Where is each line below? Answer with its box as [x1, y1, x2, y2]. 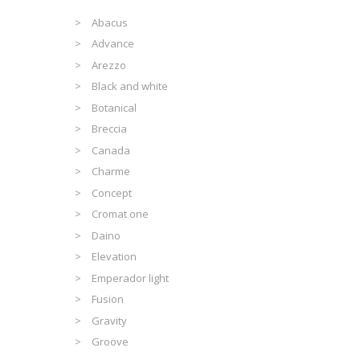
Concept [92, 185, 133, 200]
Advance [92, 36, 135, 51]
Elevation [92, 249, 137, 264]
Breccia [92, 121, 128, 137]
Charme [92, 164, 131, 179]
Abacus [92, 14, 129, 30]
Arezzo [92, 57, 127, 72]
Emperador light [92, 270, 170, 285]
